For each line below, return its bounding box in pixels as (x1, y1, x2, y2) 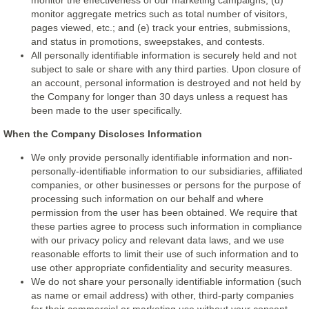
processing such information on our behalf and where (31, 193, 263, 204)
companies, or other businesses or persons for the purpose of (31, 179, 301, 190)
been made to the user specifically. (31, 105, 182, 116)
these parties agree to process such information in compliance (31, 221, 302, 232)
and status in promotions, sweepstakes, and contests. (31, 36, 265, 47)
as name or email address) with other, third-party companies (31, 290, 294, 301)
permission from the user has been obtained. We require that (31, 207, 297, 218)
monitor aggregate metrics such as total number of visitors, (31, 8, 288, 19)
